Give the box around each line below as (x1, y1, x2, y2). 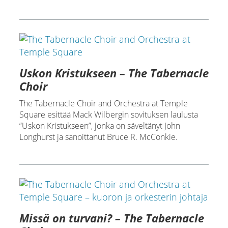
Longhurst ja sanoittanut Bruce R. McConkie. (19, 131, 178, 142)
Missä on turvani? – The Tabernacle (19, 210, 204, 225)
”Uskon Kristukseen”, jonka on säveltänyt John (19, 120, 180, 131)
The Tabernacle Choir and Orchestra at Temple (19, 98, 188, 109)
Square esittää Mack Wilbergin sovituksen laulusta (19, 109, 198, 120)
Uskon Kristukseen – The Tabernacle (19, 65, 209, 80)
